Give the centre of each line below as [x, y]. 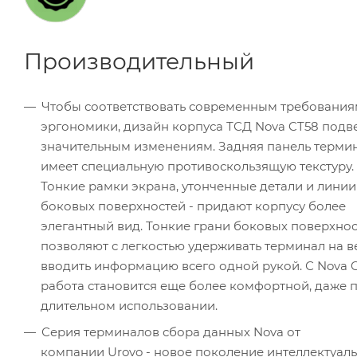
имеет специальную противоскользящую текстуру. [197, 167]
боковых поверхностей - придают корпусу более [193, 206]
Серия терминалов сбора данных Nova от [171, 332]
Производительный [139, 62]
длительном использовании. [129, 306]
